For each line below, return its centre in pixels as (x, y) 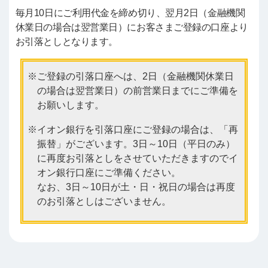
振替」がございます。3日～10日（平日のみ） (136, 144)
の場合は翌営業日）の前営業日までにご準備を (137, 90)
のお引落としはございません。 (104, 201)
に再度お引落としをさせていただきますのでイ (137, 158)
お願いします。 (70, 105)
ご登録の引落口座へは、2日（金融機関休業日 (135, 76)
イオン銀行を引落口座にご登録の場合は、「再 (137, 129)
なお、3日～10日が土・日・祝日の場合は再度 (136, 187)
